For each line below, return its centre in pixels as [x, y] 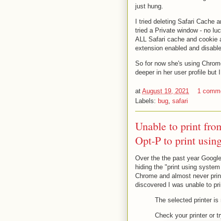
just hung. [149, 6]
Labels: [147, 101]
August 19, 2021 [166, 91]
